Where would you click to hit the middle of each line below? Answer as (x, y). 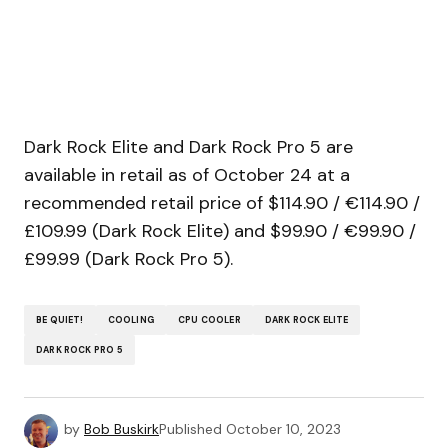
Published (190, 429)
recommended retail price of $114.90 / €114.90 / (222, 203)
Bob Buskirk (121, 429)
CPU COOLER (209, 319)
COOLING (130, 319)
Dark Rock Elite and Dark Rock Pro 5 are (188, 147)
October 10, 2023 (283, 429)
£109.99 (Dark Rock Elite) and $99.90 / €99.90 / (220, 231)
